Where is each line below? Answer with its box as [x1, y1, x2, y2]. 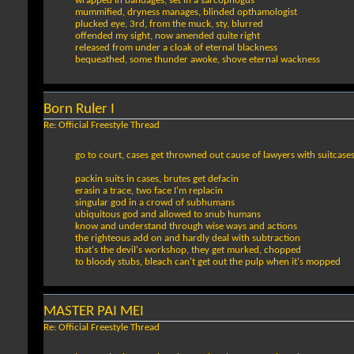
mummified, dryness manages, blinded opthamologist [75, 7, 297, 18]
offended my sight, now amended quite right [75, 31, 260, 42]
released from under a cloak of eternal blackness [75, 43, 277, 54]
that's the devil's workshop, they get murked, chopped [75, 245, 301, 256]
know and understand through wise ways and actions [75, 221, 297, 232]
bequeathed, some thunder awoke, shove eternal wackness [75, 55, 320, 66]
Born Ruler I [43, 102, 115, 118]
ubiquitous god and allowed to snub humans [75, 209, 261, 220]
